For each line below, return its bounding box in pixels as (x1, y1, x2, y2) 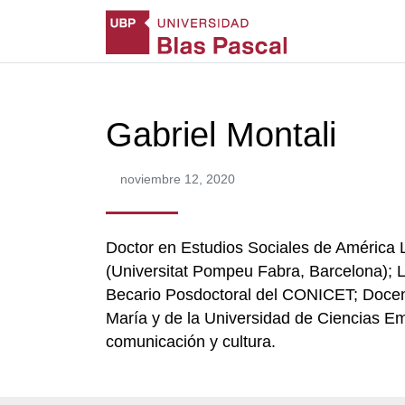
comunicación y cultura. (106, 333, 276, 351)
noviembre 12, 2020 (120, 172, 235, 186)
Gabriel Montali (106, 115, 336, 154)
